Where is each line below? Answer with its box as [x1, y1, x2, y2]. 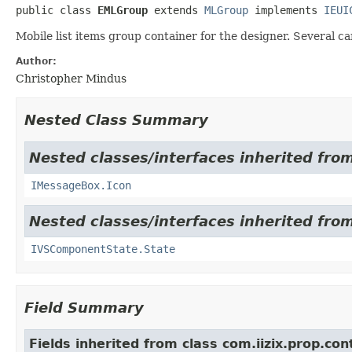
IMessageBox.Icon [31, 178, 131, 192]
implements [248, 3, 324, 16]
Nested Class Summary [24, 111, 208, 128]
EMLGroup [97, 3, 148, 16]
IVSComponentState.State [31, 242, 175, 255]
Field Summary [24, 299, 144, 316]
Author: [16, 55, 57, 67]
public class [16, 3, 97, 16]
